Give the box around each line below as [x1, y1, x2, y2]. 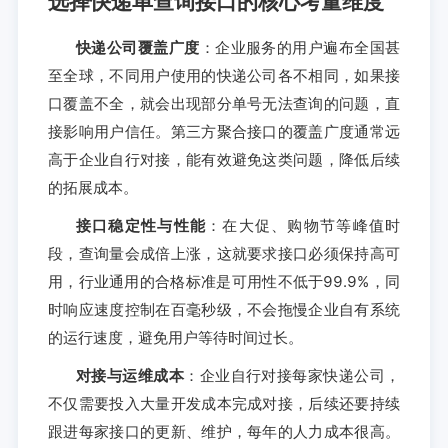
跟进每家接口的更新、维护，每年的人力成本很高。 [47, 421, 401, 441]
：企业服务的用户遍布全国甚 [199, 37, 401, 57]
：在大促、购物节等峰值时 [206, 215, 401, 235]
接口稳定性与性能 [75, 215, 207, 235]
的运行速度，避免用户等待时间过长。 [47, 327, 303, 347]
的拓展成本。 [47, 177, 138, 197]
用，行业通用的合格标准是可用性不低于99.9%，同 [47, 271, 401, 291]
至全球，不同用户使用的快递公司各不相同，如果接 [47, 65, 401, 85]
